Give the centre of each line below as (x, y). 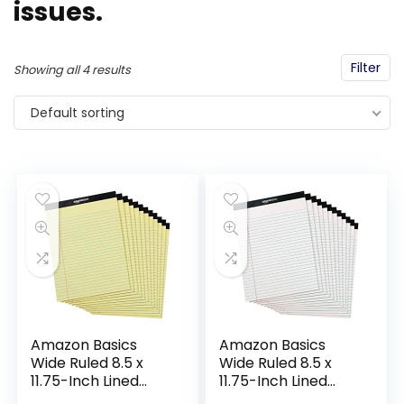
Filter (366, 68)
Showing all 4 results (72, 70)
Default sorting (78, 113)
